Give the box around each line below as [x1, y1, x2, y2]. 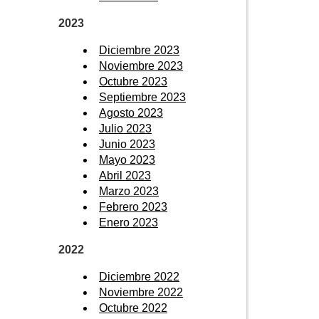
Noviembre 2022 [99, 286, 183, 298]
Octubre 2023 [99, 75, 167, 88]
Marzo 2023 [99, 184, 159, 197]
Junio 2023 [99, 137, 155, 150]
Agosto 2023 [99, 106, 163, 119]
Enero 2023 [99, 216, 158, 229]
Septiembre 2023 [99, 90, 186, 103]
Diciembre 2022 [99, 270, 179, 283]
